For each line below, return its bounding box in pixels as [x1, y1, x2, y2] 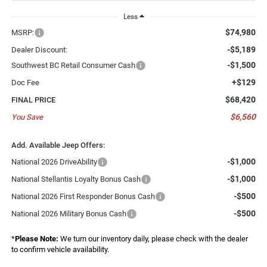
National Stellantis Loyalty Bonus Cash [11, 174, 141, 184]
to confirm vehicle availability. [11, 244, 109, 254]
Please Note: [14, 234, 58, 243]
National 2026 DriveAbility [11, 157, 97, 166]
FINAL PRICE [11, 95, 55, 104]
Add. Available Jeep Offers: [11, 140, 105, 150]
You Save [11, 112, 43, 122]
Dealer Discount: [11, 45, 67, 54]
